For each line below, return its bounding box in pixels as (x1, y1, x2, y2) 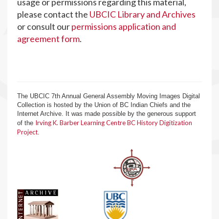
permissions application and (71, 21, 176, 32)
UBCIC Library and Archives (89, 9, 196, 20)
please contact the (17, 9, 89, 20)
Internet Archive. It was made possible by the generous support (17, 110, 196, 117)
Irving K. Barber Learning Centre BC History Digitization (35, 119, 192, 127)
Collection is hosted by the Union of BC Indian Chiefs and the (17, 101, 191, 109)
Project (17, 128, 38, 136)
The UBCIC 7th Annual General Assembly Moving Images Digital (17, 92, 200, 100)
